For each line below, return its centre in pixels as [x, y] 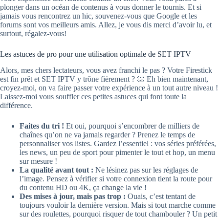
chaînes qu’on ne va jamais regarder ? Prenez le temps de [107, 134]
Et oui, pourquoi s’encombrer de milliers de [132, 126]
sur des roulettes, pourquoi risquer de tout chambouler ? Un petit [118, 214]
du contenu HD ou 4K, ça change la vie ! [83, 187]
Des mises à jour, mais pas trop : [73, 196]
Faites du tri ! [42, 126]
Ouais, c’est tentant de [161, 196]
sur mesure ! [38, 161]
